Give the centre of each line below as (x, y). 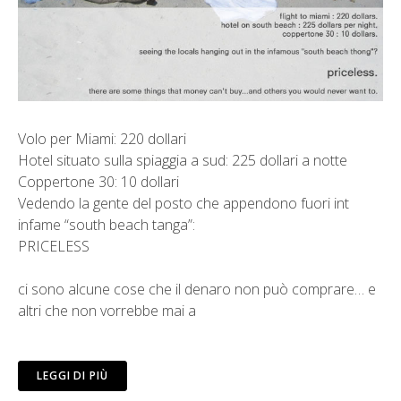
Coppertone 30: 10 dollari (98, 181)
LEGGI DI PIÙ (73, 375)
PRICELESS (54, 246)
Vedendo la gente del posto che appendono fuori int (183, 203)
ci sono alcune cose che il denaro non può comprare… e (197, 289)
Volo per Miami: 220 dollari (102, 138)
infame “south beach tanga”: (107, 224)
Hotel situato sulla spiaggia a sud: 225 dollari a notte (183, 160)
